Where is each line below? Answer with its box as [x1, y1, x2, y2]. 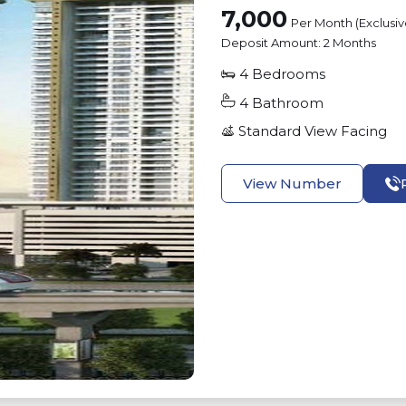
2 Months [324, 35, 376, 50]
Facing [337, 122, 387, 140]
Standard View [238, 122, 337, 140]
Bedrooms [248, 65, 325, 82]
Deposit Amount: [221, 35, 324, 50]
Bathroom [248, 94, 324, 111]
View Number [243, 175, 342, 192]
